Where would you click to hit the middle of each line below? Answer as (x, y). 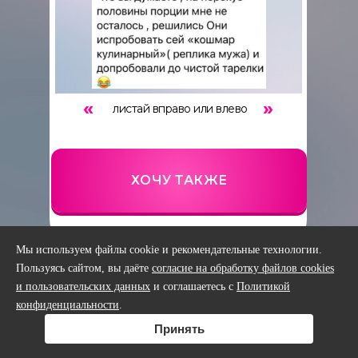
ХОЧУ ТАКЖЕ (179, 180)
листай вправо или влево (180, 109)
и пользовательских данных (83, 286)
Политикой (263, 286)
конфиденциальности (68, 305)
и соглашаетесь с (193, 286)
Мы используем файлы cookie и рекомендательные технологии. (169, 250)
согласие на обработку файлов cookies (243, 268)
